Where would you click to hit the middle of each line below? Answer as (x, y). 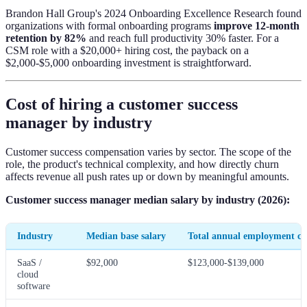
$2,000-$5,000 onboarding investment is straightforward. (128, 62)
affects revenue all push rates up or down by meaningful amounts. (147, 176)
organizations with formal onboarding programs (110, 25)
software (34, 285)
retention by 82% (46, 38)
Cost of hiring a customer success (122, 104)
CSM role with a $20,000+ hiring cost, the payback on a (127, 50)
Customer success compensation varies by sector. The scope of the (148, 151)
